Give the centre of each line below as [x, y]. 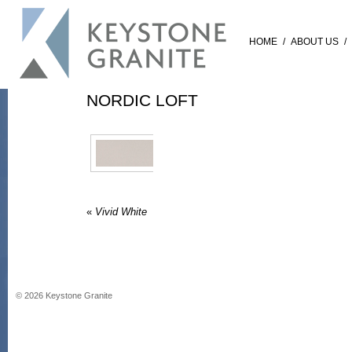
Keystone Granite [78, 295]
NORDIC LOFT [142, 101]
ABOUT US [314, 42]
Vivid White [119, 211]
